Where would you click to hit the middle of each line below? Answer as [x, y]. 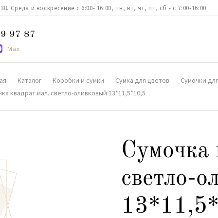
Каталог [29, 80]
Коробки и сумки [78, 80]
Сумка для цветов [142, 80]
